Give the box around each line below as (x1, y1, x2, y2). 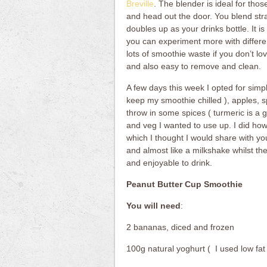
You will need (126, 201, 181, 210)
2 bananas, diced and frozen (126, 222, 234, 232)
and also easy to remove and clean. (126, 61, 261, 71)
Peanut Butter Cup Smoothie (126, 179, 243, 189)
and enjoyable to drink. (126, 158, 212, 167)
